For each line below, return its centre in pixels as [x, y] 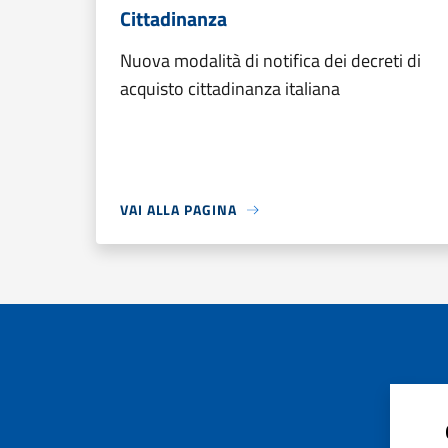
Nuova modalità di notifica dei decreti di [270, 60]
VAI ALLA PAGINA [178, 209]
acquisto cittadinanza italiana [230, 88]
